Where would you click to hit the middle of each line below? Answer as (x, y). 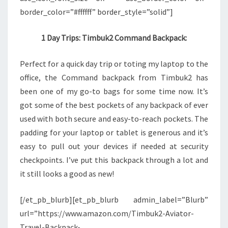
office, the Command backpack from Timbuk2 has (114, 78)
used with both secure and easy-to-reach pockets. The (114, 119)
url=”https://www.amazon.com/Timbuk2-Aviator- (107, 213)
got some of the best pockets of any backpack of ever (114, 105)
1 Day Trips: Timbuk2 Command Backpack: (114, 38)
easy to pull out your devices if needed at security (114, 146)
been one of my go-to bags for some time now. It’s (114, 91)
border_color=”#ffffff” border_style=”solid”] (96, 12)
